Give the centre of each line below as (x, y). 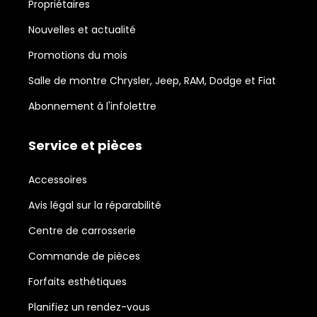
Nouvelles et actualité (82, 29)
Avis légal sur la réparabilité (95, 205)
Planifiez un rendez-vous (89, 307)
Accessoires (58, 179)
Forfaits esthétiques (77, 281)
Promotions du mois (78, 55)
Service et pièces (85, 145)
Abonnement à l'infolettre (92, 106)
